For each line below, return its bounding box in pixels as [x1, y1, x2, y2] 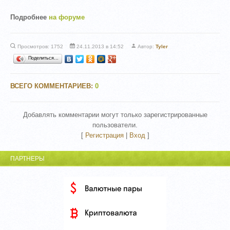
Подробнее [10, 13, 49, 21]
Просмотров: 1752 [17, 44, 63, 50]
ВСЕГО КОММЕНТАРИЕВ [10, 82, 91, 90]
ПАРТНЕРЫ [10, 155, 45, 162]
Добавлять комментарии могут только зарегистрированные [23, 110, 207, 119]
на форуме [49, 13, 85, 21]
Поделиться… [28, 55, 59, 61]
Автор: [138, 44, 156, 50]
